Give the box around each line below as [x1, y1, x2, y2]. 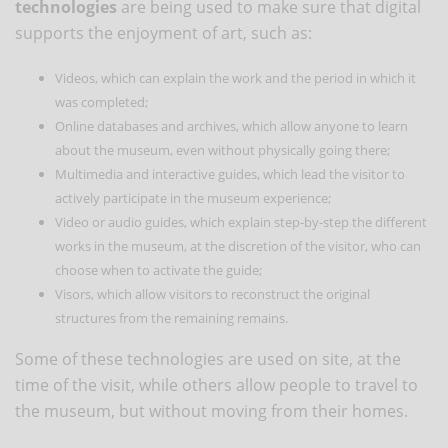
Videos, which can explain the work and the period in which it [55, 68, 416, 87]
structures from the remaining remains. [55, 308, 288, 327]
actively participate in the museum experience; [55, 188, 331, 207]
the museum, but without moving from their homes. [15, 399, 408, 422]
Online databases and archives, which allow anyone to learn [55, 116, 408, 135]
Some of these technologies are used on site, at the [15, 347, 401, 370]
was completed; [55, 92, 148, 111]
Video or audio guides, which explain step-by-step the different [55, 212, 427, 231]
